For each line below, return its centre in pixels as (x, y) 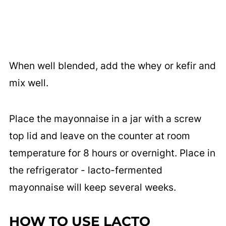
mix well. (29, 83)
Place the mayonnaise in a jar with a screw (105, 119)
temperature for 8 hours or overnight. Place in (112, 153)
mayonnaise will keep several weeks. (92, 188)
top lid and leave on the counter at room (99, 136)
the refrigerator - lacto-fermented (86, 171)
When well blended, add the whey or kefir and (112, 66)
